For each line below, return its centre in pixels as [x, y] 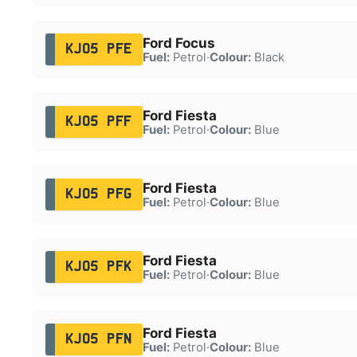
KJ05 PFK [98, 267]
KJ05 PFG [98, 194]
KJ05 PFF [98, 122]
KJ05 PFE [98, 49]
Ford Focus [178, 43]
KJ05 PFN [98, 339]
